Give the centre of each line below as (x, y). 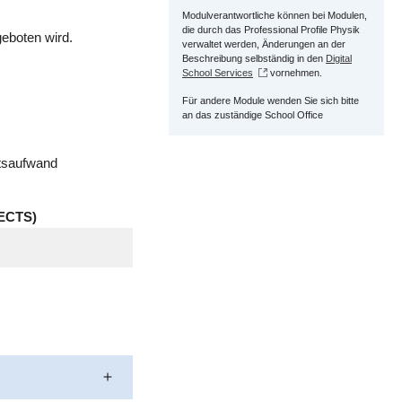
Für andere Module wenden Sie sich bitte (271, 100)
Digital (339, 58)
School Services (218, 73)
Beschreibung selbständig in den (254, 58)
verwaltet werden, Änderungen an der (264, 44)
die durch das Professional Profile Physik (271, 30)
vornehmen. (295, 73)
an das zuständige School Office (253, 115)
